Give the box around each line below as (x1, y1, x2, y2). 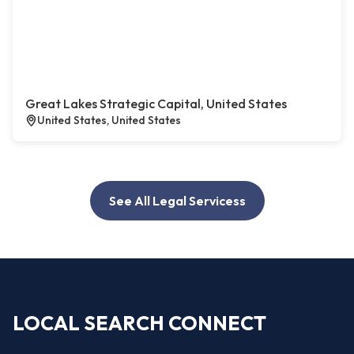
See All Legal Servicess (108, 193, 246, 209)
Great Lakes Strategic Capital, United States (25, 96, 287, 112)
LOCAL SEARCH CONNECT (13, 310, 266, 336)
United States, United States (37, 113, 181, 128)
